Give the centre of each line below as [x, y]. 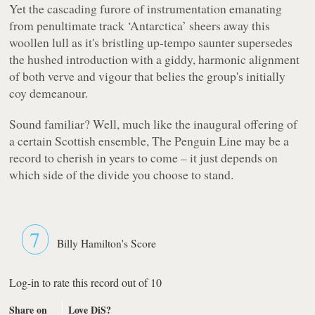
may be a [266, 140]
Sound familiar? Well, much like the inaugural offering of [154, 123]
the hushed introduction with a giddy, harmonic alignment [155, 59]
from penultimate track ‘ [70, 25]
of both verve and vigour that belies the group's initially [148, 76]
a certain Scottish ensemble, [81, 140]
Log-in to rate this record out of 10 [86, 282]
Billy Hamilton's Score [107, 243]
